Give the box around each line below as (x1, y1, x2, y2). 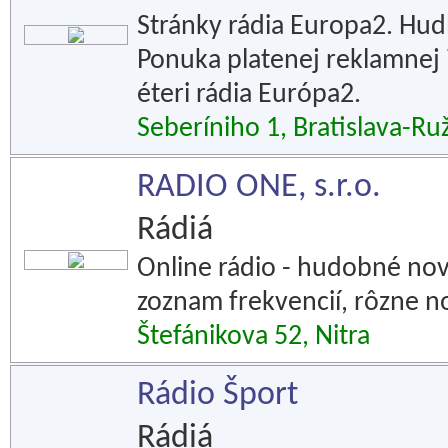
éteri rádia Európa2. (137, 81, 361, 109)
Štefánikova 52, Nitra (137, 323, 370, 351)
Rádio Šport (137, 378, 298, 413)
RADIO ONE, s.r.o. (137, 170, 381, 205)
